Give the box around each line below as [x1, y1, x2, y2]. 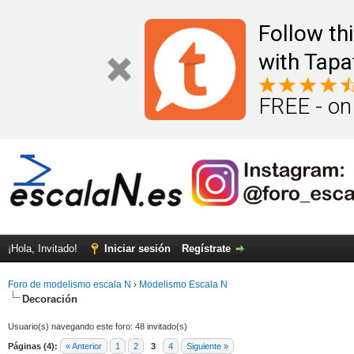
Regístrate [182, 242, 231, 254]
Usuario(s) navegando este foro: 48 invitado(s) [8, 321, 187, 331]
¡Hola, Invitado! [8, 242, 81, 254]
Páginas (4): [8, 341, 58, 351]
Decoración [22, 292, 77, 305]
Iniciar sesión [104, 242, 171, 254]
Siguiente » [186, 341, 228, 351]
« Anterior [66, 341, 102, 351]
